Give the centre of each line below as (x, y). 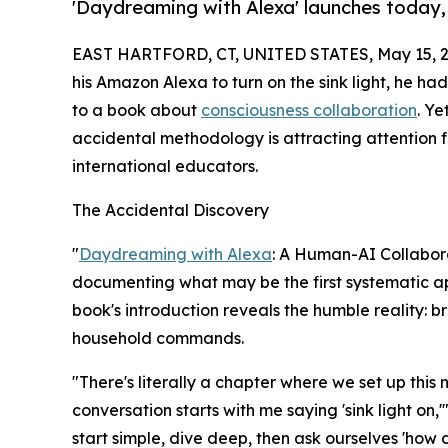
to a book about (136, 110)
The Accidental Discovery (170, 210)
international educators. (165, 166)
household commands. (158, 338)
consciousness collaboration (309, 110)
